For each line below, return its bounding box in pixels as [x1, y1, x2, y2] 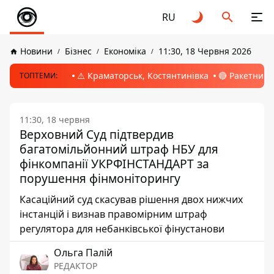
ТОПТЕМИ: [20, 70, 57, 81]
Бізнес [65, 45, 92, 57]
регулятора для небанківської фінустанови [20, 222, 224, 235]
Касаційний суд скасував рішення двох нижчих [20, 193, 243, 206]
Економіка [104, 45, 146, 57]
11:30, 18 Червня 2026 [158, 45, 251, 57]
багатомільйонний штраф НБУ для [20, 141, 218, 157]
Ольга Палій [54, 246, 113, 259]
